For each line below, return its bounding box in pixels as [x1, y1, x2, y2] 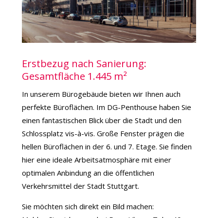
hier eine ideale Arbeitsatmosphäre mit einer [21, 154, 171, 164]
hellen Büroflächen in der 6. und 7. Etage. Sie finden [21, 141, 192, 151]
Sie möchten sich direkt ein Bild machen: [21, 201, 154, 211]
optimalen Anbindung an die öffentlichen [21, 167, 154, 178]
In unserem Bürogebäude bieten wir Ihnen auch [21, 89, 181, 99]
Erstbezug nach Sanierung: [21, 56, 146, 70]
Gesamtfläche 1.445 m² [21, 69, 127, 83]
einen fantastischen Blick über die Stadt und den [21, 115, 182, 125]
